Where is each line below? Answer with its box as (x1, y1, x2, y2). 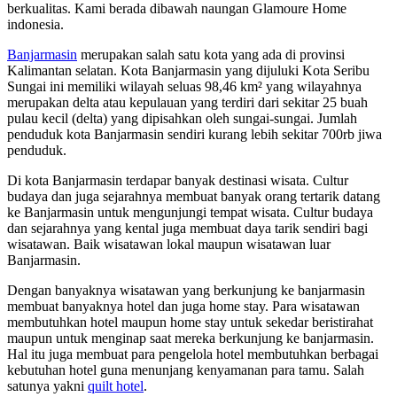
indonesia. (7, 16, 64, 32)
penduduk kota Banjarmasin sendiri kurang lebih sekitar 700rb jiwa (7, 126, 382, 142)
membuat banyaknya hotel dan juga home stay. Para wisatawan (7, 298, 360, 314)
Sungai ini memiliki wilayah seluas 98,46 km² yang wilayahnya (7, 78, 362, 94)
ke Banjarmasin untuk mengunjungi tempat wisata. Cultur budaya (7, 204, 373, 220)
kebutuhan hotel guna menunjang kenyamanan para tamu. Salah (7, 362, 364, 378)
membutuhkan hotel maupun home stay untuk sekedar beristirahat (7, 314, 373, 330)
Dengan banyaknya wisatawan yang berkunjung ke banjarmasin (7, 282, 365, 298)
